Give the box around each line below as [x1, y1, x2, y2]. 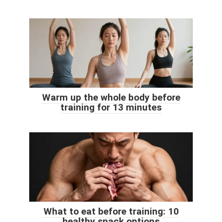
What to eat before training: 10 [43, 205, 179, 217]
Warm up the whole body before [42, 91, 180, 103]
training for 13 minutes [60, 101, 162, 113]
